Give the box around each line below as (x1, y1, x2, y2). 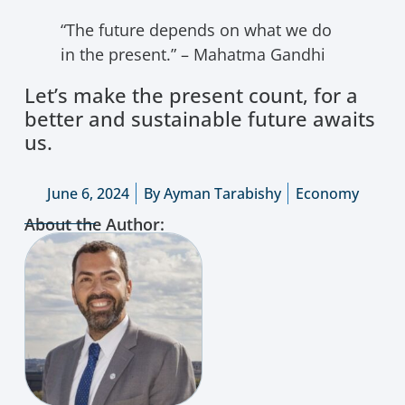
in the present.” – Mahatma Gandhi (60, 43, 325, 66)
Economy (295, 183, 359, 203)
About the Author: (24, 213, 165, 236)
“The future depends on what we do (60, 19, 332, 42)
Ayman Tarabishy (159, 183, 281, 203)
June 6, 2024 (46, 183, 129, 203)
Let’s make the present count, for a (24, 81, 358, 109)
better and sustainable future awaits (24, 105, 375, 133)
